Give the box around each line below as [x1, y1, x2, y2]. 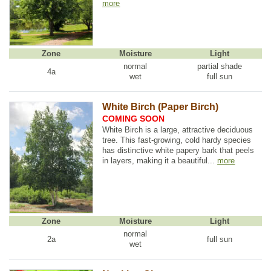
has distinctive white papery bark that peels [102, 146, 255, 155]
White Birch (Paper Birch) [102, 102, 219, 113]
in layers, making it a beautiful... [102, 156, 218, 166]
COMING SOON [102, 113, 165, 123]
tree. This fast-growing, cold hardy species [102, 135, 252, 145]
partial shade [197, 62, 243, 71]
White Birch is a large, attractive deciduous [102, 125, 253, 135]
